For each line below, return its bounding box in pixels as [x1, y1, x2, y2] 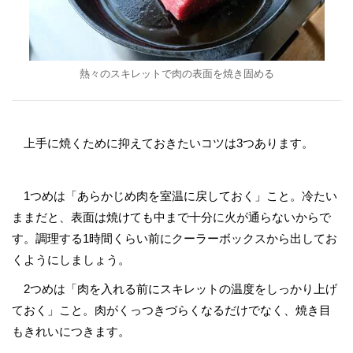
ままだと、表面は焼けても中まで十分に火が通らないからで [12, 210, 331, 224]
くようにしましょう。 [12, 253, 130, 266]
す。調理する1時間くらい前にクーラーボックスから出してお [12, 232, 337, 245]
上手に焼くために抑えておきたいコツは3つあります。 [12, 136, 314, 150]
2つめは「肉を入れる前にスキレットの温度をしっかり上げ [12, 282, 337, 295]
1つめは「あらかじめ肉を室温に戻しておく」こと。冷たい [12, 189, 337, 203]
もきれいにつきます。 [12, 325, 130, 338]
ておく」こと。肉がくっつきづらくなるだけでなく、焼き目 [12, 303, 331, 317]
